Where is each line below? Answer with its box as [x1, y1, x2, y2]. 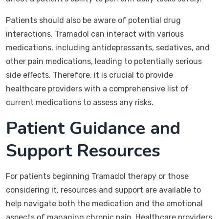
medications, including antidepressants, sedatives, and [6, 43, 210, 52]
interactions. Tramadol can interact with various [6, 29, 184, 39]
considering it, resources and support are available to [6, 185, 201, 195]
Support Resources [6, 139, 160, 163]
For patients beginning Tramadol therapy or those [6, 172, 189, 181]
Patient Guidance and [6, 116, 180, 140]
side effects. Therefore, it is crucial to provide [6, 70, 173, 80]
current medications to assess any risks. [6, 98, 153, 107]
